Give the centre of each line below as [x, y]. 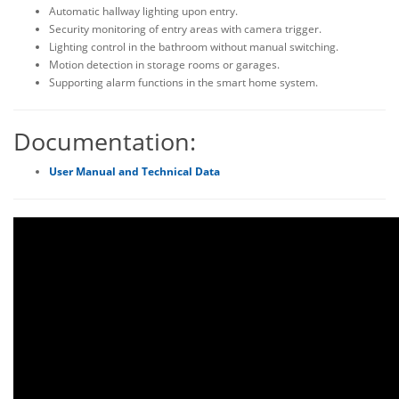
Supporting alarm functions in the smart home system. [183, 82]
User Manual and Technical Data [134, 171]
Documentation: [105, 141]
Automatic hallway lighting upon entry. [143, 11]
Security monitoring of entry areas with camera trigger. [185, 29]
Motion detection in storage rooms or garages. [164, 65]
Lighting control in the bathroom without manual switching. [194, 47]
